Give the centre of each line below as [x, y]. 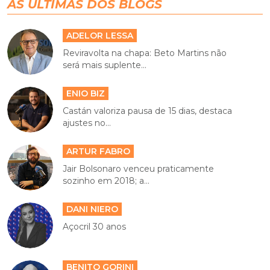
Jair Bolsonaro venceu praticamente [139, 169]
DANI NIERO [93, 209]
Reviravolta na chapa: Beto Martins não [145, 53]
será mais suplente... [105, 65]
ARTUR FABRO [99, 151]
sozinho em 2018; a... [106, 181]
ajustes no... [87, 123]
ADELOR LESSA [100, 36]
